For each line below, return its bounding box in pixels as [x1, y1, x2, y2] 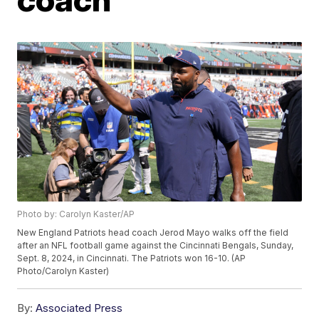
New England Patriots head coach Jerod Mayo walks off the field [17, 227, 289, 239]
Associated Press [36, 301, 123, 315]
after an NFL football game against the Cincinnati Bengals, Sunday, [17, 240, 294, 251]
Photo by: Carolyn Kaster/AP [17, 209, 135, 220]
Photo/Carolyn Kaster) [17, 266, 110, 277]
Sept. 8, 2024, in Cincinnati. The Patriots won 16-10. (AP [17, 253, 246, 264]
